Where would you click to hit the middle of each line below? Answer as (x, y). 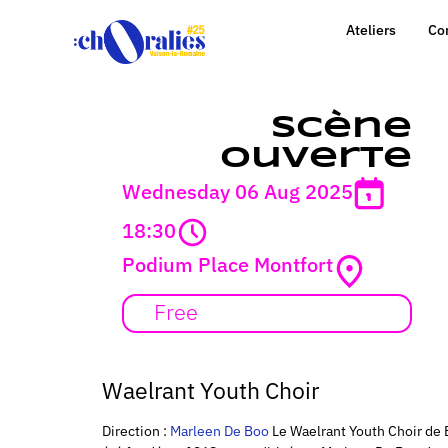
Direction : (136, 430)
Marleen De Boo (219, 430)
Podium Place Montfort (227, 264)
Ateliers (370, 30)
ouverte (315, 158)
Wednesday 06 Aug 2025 (237, 191)
